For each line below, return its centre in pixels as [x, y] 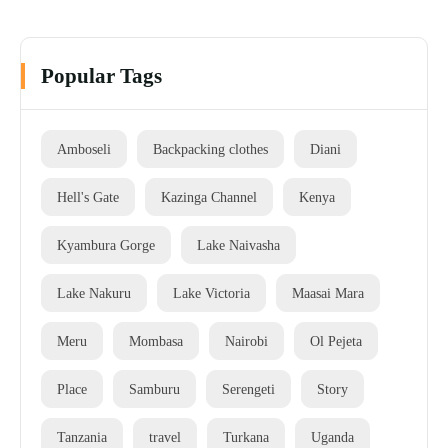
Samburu [154, 388]
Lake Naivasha [238, 244]
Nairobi [246, 340]
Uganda [332, 436]
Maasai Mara [328, 292]
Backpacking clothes [210, 148]
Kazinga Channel [209, 196]
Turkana [246, 436]
